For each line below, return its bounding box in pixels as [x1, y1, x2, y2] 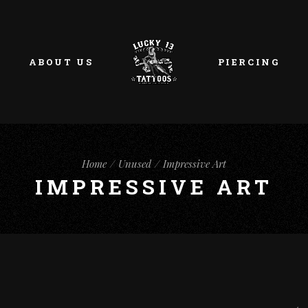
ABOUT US [28, 55, 93, 68]
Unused [118, 156, 151, 170]
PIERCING [217, 55, 280, 68]
